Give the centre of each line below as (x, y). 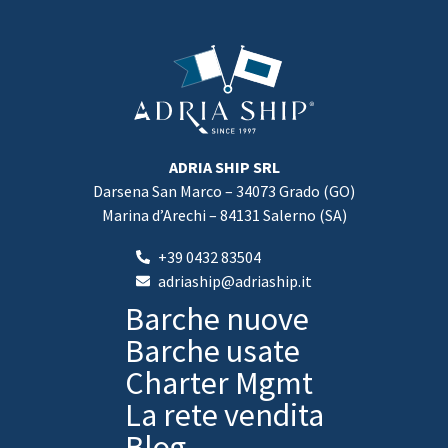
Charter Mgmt (218, 382)
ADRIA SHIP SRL (224, 166)
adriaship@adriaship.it (235, 280)
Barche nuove (216, 318)
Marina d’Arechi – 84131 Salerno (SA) (224, 214)
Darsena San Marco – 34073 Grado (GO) (224, 190)
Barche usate (212, 350)
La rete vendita (224, 414)
